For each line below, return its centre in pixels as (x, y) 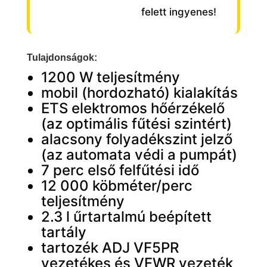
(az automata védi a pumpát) (139, 154)
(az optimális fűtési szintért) (136, 123)
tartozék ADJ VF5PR (110, 247)
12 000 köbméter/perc (117, 185)
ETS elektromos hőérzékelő (133, 108)
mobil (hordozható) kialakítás (139, 92)
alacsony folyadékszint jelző (136, 139)
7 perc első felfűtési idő (120, 170)
